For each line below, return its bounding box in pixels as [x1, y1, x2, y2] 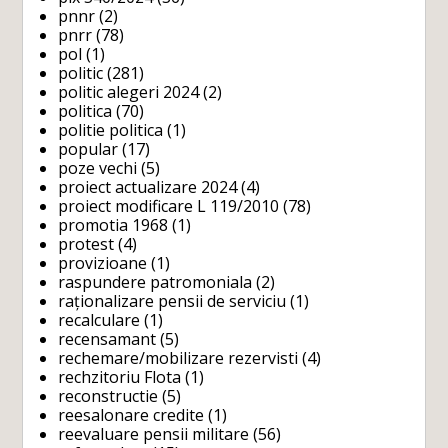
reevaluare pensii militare [58, 422, 250, 445]
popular [58, 137, 119, 160]
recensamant [58, 327, 157, 350]
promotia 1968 [58, 213, 169, 236]
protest [58, 232, 115, 255]
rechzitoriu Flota [58, 365, 182, 388]
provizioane [58, 251, 148, 274]
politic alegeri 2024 [58, 80, 200, 103]
